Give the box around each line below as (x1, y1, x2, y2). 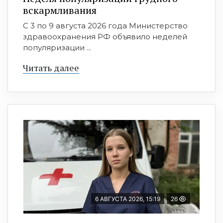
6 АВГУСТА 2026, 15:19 (95, 195, 160, 203)
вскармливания (23, 3, 97, 17)
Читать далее (23, 61, 79, 74)
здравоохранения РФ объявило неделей (23, 31, 187, 41)
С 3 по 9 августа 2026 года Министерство (23, 20, 188, 30)
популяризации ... (23, 42, 91, 52)
